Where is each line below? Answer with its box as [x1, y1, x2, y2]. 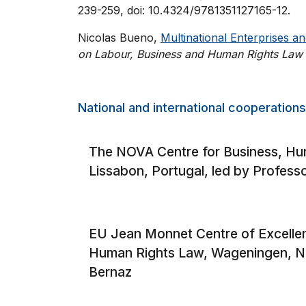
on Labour [78, 46, 130, 61]
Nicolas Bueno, [78, 30, 161, 44]
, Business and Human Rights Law [130, 46, 303, 61]
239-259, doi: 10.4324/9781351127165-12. [78, 3, 290, 17]
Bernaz [89, 263, 132, 280]
